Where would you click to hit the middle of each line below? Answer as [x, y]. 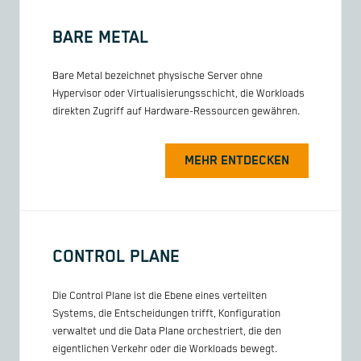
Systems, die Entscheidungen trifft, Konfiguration [166, 313]
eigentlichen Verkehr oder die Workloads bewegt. [165, 349]
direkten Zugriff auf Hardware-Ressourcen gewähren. [176, 112]
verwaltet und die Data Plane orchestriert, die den [167, 331]
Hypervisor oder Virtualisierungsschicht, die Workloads [178, 94]
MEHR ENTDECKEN [237, 161]
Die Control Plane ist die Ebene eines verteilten [160, 296]
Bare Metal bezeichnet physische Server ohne [158, 77]
